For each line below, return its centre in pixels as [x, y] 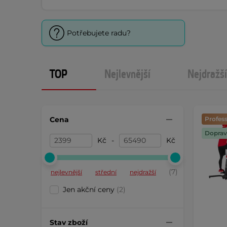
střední [106, 172]
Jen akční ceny [90, 190]
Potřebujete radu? [99, 33]
